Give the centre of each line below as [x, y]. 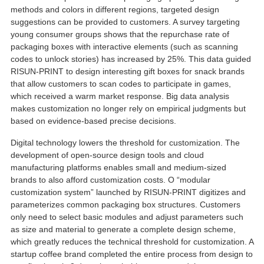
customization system [50, 192]
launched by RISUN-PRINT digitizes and [171, 192]
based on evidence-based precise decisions [92, 121]
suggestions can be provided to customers [89, 22]
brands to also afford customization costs [87, 179]
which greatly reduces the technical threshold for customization [127, 241]
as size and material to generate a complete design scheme [122, 229]
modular [195, 179]
